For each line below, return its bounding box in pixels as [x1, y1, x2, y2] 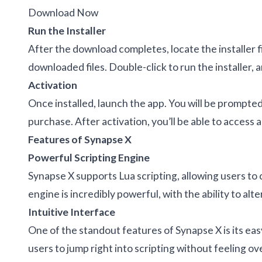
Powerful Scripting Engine [28, 151, 150, 164]
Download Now [28, 6, 98, 19]
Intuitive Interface [28, 205, 115, 218]
